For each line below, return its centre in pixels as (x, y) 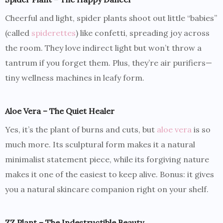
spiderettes (54, 33)
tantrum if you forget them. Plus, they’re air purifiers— (109, 63)
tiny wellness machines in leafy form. (75, 78)
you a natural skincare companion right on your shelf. (107, 189)
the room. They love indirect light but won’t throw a (103, 48)
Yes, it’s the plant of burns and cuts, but (81, 130)
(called (18, 33)
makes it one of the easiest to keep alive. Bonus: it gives (110, 174)
